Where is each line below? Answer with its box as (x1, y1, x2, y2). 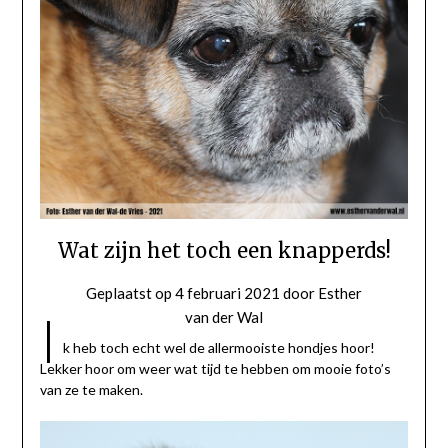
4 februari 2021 (175, 283, 280, 302)
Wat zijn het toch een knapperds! (57, 237, 391, 263)
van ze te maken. (39, 380, 143, 398)
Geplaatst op (86, 283, 175, 302)
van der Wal (185, 307, 263, 326)
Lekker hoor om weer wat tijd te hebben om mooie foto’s (39, 359, 391, 377)
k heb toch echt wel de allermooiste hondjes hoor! (62, 338, 375, 356)
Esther (318, 283, 362, 302)
